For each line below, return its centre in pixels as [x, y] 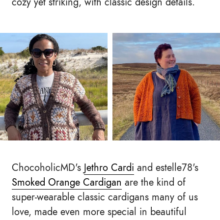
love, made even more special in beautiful [99, 212]
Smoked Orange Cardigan [67, 182]
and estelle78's [166, 168]
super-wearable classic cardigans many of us [105, 197]
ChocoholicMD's [48, 168]
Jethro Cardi [109, 168]
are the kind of [154, 182]
